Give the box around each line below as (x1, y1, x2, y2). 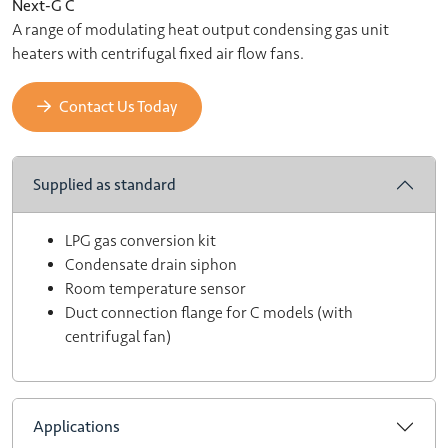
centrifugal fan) (65, 327, 171, 347)
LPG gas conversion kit (65, 231, 216, 251)
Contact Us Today (59, 97, 177, 117)
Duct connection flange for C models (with (65, 303, 353, 323)
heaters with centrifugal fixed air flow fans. (12, 44, 304, 64)
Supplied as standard (33, 175, 176, 195)
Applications (33, 417, 120, 437)
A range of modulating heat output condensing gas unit (12, 20, 389, 40)
